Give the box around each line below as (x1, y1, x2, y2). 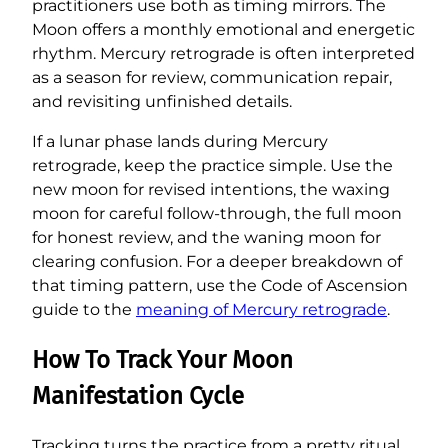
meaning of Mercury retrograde (136, 300, 387, 320)
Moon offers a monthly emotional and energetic (32, 20, 415, 40)
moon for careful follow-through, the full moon (32, 204, 402, 224)
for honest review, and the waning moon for (32, 228, 381, 248)
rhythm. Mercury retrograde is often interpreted (32, 44, 415, 64)
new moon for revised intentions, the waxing (32, 180, 390, 200)
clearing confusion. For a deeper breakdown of (32, 252, 402, 272)
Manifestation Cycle (32, 382, 244, 411)
